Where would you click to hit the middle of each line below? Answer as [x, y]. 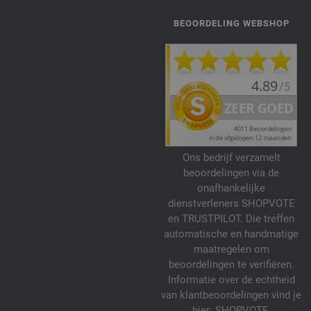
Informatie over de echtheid [231, 279]
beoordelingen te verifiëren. [231, 264]
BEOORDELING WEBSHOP [231, 23]
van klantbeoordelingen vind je [231, 295]
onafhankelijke [231, 188]
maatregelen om [231, 249]
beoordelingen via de [231, 173]
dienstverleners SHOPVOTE [231, 203]
